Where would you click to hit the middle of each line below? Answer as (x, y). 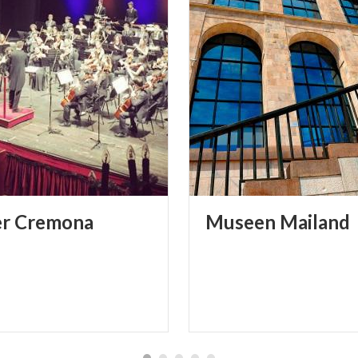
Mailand (315, 221)
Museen (241, 221)
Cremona (54, 221)
